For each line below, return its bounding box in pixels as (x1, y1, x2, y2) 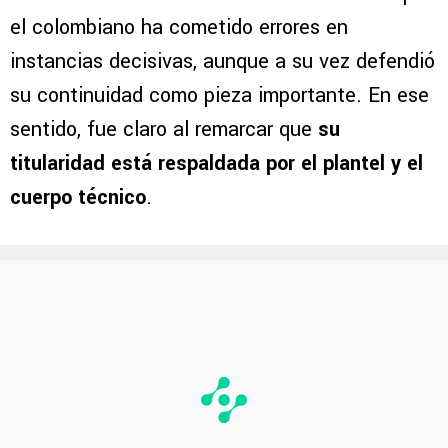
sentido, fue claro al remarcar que (10, 115, 318, 145)
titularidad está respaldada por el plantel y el (10, 149, 423, 179)
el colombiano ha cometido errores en (10, 13, 348, 43)
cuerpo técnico (10, 183, 146, 213)
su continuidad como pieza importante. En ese (10, 81, 429, 111)
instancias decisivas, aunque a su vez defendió (10, 47, 435, 77)
